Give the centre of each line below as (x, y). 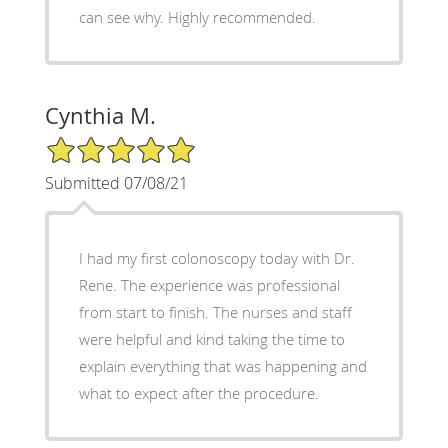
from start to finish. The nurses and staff (145, 311)
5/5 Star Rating (94, 143)
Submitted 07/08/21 (116, 182)
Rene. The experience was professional (99, 284)
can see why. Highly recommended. (197, 16)
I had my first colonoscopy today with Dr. (216, 257)
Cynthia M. (100, 115)
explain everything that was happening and (222, 365)
